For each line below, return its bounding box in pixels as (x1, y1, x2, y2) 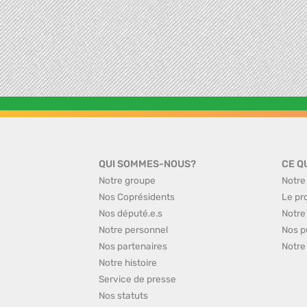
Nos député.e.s (99, 208, 162, 219)
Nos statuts (99, 290, 148, 301)
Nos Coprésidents (99, 191, 175, 202)
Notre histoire (99, 257, 157, 268)
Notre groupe (99, 175, 156, 186)
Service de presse (99, 273, 176, 284)
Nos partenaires (99, 241, 167, 251)
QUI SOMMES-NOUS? (99, 158, 196, 170)
